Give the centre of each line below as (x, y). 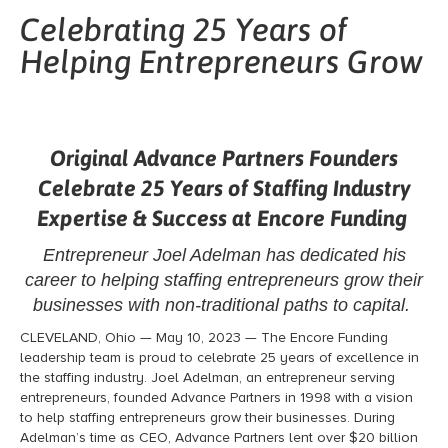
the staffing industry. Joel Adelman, (133, 378)
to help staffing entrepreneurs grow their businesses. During (207, 418)
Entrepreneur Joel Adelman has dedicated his (224, 255)
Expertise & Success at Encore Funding (221, 218)
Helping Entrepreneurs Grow (221, 62)
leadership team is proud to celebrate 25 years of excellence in (219, 358)
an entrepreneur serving (320, 378)
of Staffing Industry (319, 188)
